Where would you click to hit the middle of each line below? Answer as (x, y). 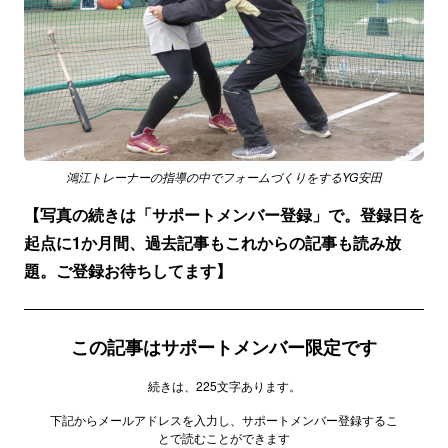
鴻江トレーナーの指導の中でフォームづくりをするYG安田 (224, 176)
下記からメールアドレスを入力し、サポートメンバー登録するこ (224, 419)
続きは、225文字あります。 (224, 385)
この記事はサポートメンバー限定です (224, 347)
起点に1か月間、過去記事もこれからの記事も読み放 (212, 242)
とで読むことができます (224, 437)
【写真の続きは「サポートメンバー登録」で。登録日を (224, 214)
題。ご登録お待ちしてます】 (128, 270)
